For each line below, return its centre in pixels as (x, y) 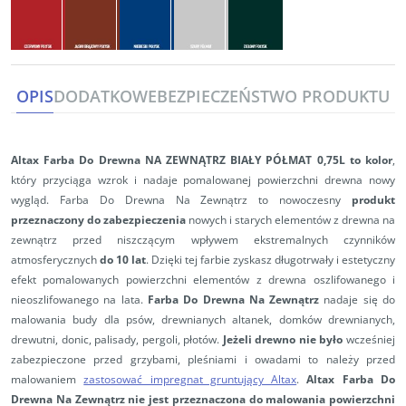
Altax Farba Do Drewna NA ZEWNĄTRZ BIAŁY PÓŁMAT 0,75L (180, 160)
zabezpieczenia (145, 220)
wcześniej (369, 340)
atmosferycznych (55, 260)
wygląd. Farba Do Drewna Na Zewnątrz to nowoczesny (181, 200)
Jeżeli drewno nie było (283, 340)
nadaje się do (358, 300)
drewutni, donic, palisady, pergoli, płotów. (117, 340)
